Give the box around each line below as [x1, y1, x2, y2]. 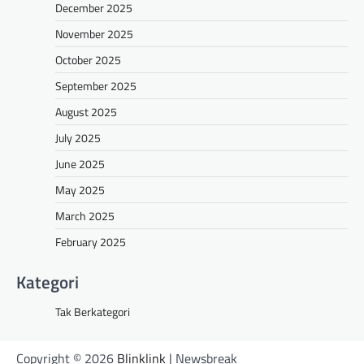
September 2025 [55, 77, 136, 95]
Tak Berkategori [55, 303, 130, 321]
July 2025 [55, 129, 101, 147]
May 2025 [55, 181, 105, 199]
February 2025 [55, 233, 126, 251]
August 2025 [55, 103, 117, 121]
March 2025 [55, 207, 115, 225]
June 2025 [55, 155, 105, 173]
